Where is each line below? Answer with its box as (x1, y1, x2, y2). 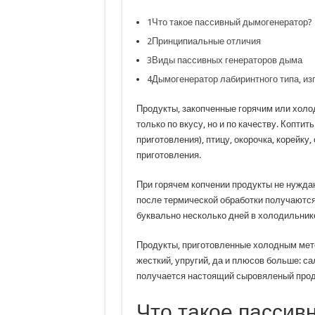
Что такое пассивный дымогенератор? (151, 17, 312, 27)
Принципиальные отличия (151, 36, 261, 46)
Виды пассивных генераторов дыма (151, 55, 302, 65)
